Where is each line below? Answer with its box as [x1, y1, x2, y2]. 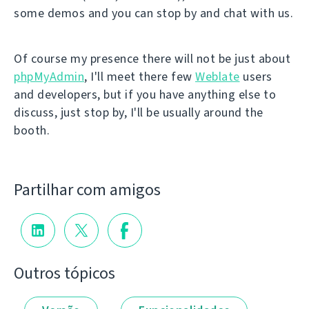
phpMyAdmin [14, 68, 84, 85]
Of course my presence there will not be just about [14, 50, 290, 67]
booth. [14, 122, 50, 139]
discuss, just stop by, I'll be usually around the [14, 104, 263, 121]
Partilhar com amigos [14, 178, 161, 201]
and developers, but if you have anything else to [14, 86, 276, 103]
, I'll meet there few [84, 68, 195, 85]
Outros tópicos [14, 261, 115, 284]
